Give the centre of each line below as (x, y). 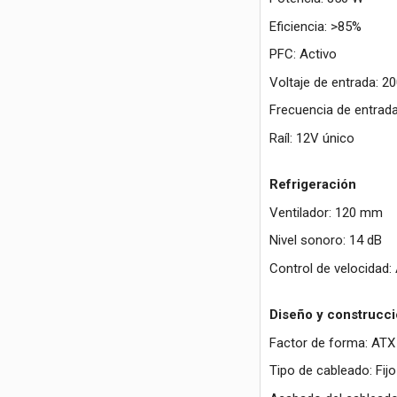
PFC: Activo (303, 54)
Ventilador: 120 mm (326, 212)
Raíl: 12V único (311, 138)
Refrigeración (312, 185)
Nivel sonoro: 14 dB (325, 241)
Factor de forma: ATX (332, 343)
